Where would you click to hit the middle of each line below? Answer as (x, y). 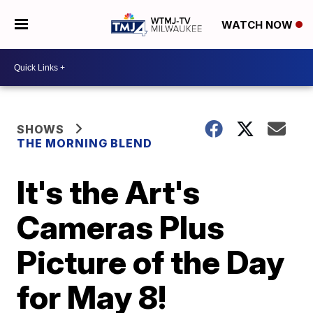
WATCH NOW (258, 25)
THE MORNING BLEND (85, 143)
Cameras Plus (121, 227)
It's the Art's (109, 192)
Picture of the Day (151, 262)
